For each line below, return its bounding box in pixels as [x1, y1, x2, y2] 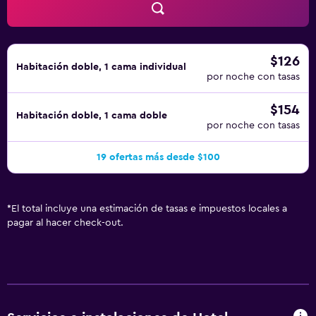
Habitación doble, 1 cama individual [16, 62, 186, 72]
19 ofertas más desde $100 [96, 152, 220, 162]
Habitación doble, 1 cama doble [16, 111, 167, 121]
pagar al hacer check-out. [7, 218, 123, 228]
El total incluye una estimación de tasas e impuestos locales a [11, 204, 287, 214]
